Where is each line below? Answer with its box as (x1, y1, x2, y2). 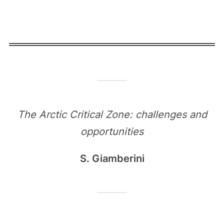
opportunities (80, 125, 143, 137)
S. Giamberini (79, 152, 144, 164)
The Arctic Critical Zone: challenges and (17, 108, 207, 120)
